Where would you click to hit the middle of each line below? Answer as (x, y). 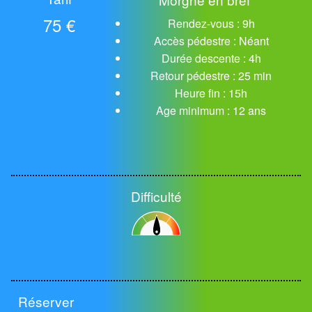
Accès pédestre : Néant (211, 40)
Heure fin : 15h (211, 93)
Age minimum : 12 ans (211, 110)
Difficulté (156, 196)
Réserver (46, 301)
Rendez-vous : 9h (211, 23)
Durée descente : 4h (211, 58)
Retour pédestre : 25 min (211, 75)
